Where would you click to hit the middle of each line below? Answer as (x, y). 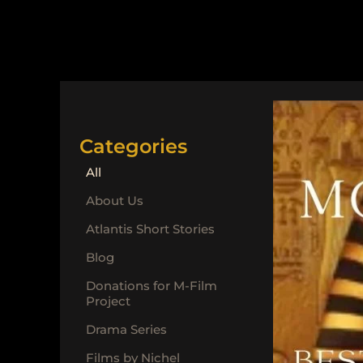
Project (108, 301)
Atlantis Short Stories (150, 228)
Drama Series (126, 329)
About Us (115, 200)
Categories (133, 146)
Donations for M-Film (152, 285)
